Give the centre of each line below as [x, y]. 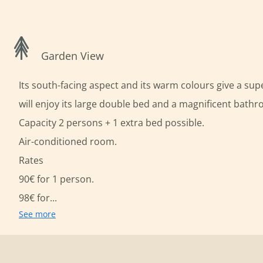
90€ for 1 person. [56, 179]
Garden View [73, 56]
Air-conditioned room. [68, 141]
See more [37, 214]
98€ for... [38, 198]
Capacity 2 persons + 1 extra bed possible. [112, 123]
